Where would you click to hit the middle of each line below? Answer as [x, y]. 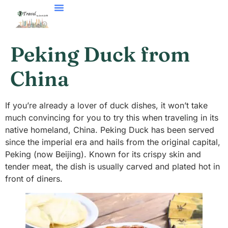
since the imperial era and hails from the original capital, [113, 142]
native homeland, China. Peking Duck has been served [110, 130]
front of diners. [34, 179]
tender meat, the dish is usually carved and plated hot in [112, 166]
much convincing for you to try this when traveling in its [112, 118]
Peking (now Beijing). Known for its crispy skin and [103, 154]
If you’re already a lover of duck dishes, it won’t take [106, 105]
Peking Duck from [100, 54]
